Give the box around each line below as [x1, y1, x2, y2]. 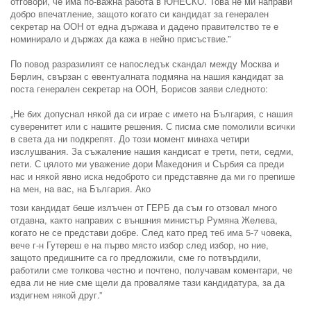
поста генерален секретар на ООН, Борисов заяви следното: [10, 82, 268, 96]
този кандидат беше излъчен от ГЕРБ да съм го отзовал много [10, 201, 277, 215]
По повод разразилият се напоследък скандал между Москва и [10, 57, 279, 71]
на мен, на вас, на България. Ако [10, 182, 151, 196]
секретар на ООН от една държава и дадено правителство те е [10, 19, 278, 33]
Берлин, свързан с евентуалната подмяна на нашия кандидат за [10, 69, 283, 83]
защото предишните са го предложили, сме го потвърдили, [10, 251, 261, 264]
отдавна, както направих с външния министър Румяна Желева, [10, 213, 278, 227]
